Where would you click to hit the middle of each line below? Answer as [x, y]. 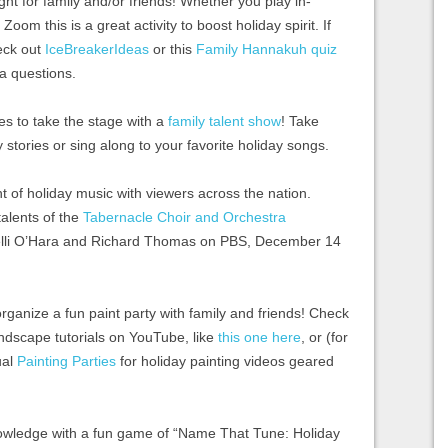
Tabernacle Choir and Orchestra [184, 216]
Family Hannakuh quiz [266, 48]
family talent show [224, 120]
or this [172, 48]
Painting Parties [66, 360]
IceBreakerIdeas [97, 48]
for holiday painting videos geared [225, 360]
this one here [259, 336]
